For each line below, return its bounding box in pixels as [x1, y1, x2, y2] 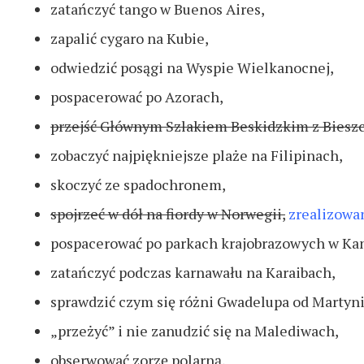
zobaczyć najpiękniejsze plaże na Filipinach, [50, 145, 343, 166]
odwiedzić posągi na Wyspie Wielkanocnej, [50, 58, 334, 78]
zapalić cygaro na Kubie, [50, 28, 209, 49]
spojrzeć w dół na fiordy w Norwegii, [50, 204, 285, 224]
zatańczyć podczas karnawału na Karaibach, [50, 262, 336, 283]
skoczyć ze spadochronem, [50, 175, 226, 195]
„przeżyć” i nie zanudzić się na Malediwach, [50, 321, 339, 341]
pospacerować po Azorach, [50, 87, 223, 107]
